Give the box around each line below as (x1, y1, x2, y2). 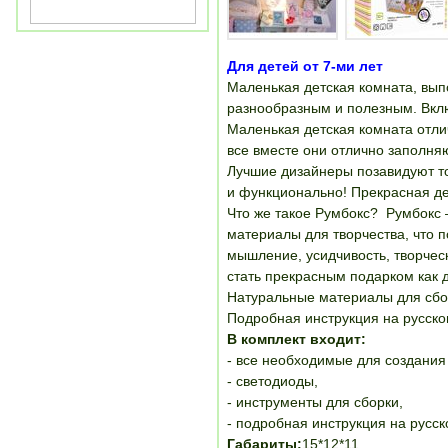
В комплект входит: (227, 331, 366, 347)
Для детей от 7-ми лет (227, 58, 383, 74)
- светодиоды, (227, 373, 318, 389)
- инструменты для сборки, (227, 394, 403, 410)
